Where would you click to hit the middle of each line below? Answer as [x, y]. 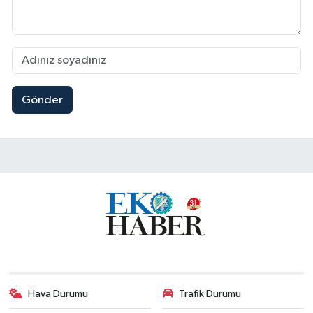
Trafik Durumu [210, 294]
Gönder [42, 100]
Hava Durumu [58, 294]
